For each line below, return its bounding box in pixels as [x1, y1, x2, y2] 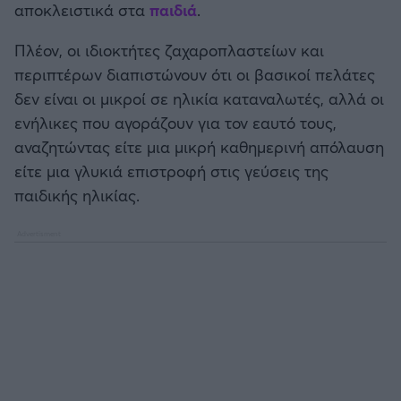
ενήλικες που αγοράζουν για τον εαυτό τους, [14, 111, 337, 133]
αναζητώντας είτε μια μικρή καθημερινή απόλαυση [14, 135, 384, 158]
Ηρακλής [77, 51, 128, 69]
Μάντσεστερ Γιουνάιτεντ [77, 244, 214, 262]
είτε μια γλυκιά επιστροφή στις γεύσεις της [14, 159, 328, 182]
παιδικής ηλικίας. [14, 183, 140, 206]
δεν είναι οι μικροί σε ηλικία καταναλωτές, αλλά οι [14, 87, 384, 109]
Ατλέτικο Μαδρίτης [77, 196, 185, 214]
